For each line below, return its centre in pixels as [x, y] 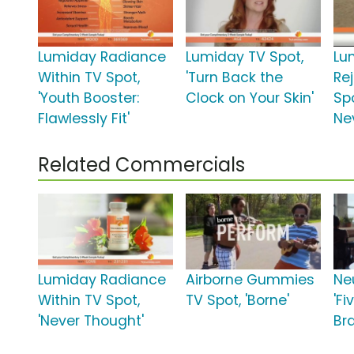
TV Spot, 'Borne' [238, 301]
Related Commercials [141, 165]
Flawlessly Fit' [84, 119]
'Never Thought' [91, 321]
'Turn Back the [235, 78]
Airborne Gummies [250, 280]
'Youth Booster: [88, 98]
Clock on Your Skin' [250, 98]
